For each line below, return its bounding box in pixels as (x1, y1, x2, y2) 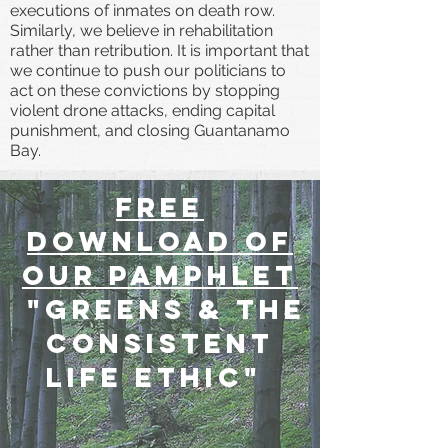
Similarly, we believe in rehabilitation (10, 20, 273, 40)
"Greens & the (14, 291, 306, 326)
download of (27, 223, 293, 258)
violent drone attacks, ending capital (10, 100, 275, 120)
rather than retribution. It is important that (10, 40, 309, 60)
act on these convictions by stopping (10, 80, 280, 100)
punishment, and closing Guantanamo (10, 120, 290, 140)
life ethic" (46, 359, 274, 394)
